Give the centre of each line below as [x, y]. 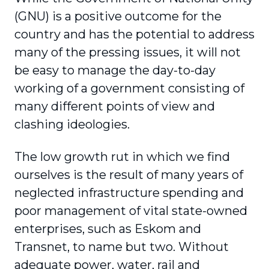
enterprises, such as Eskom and [108, 229]
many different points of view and [115, 106]
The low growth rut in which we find [122, 157]
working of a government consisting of [129, 88]
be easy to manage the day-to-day [115, 70]
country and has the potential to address [134, 34]
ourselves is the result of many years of [129, 175]
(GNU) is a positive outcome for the [118, 16]
